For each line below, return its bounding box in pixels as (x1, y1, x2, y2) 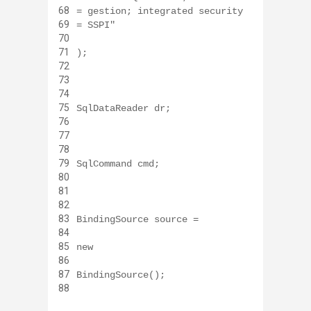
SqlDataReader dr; (76, 103, 171, 115)
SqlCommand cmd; (76, 158, 160, 170)
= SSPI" (76, 19, 115, 31)
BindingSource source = (76, 214, 199, 226)
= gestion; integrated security (76, 6, 243, 17)
